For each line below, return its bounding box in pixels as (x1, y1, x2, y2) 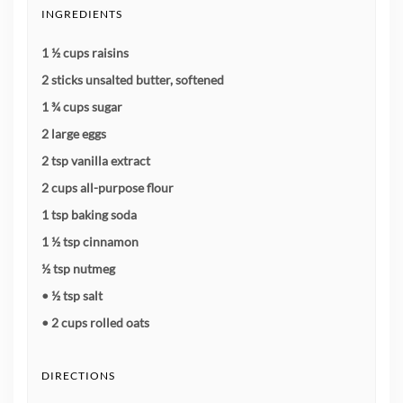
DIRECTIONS (41, 369, 115, 383)
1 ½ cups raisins (41, 45, 129, 61)
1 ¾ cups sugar (41, 99, 122, 115)
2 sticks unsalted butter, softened (41, 72, 224, 88)
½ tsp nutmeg (41, 261, 115, 277)
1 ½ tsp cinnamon (41, 234, 139, 250)
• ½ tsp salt (41, 288, 103, 304)
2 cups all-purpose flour (41, 180, 174, 196)
